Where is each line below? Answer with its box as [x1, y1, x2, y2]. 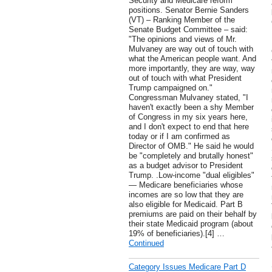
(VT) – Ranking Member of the [129, 15, 235, 25]
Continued [129, 239, 164, 248]
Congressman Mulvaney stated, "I [129, 93, 248, 103]
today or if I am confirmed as [129, 132, 230, 141]
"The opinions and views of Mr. [129, 35, 237, 44]
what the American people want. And [129, 54, 256, 64]
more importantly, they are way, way [129, 64, 255, 73]
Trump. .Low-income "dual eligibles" [129, 171, 254, 180]
